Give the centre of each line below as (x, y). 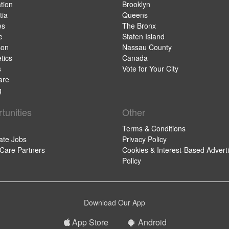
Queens (135, 15)
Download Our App (114, 202)
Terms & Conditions (154, 128)
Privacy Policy (144, 139)
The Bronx (139, 26)
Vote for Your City (150, 68)
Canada (135, 58)
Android (151, 222)
